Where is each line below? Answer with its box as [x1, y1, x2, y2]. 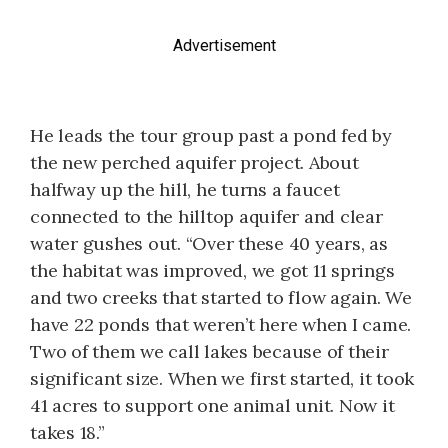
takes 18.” [30, 420, 105, 444]
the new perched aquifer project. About [30, 150, 359, 174]
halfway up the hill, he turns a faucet [30, 177, 340, 201]
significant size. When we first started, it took [30, 366, 414, 390]
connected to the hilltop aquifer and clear [30, 204, 383, 228]
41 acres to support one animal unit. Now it [30, 393, 395, 417]
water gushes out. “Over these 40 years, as [30, 231, 388, 255]
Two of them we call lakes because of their [30, 339, 389, 363]
